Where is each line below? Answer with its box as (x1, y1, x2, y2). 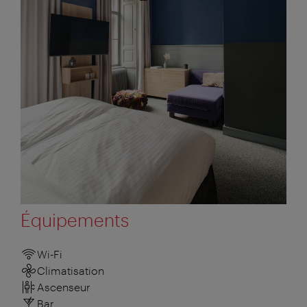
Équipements (21, 209, 129, 231)
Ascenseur (37, 280, 90, 294)
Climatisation (37, 264, 104, 278)
